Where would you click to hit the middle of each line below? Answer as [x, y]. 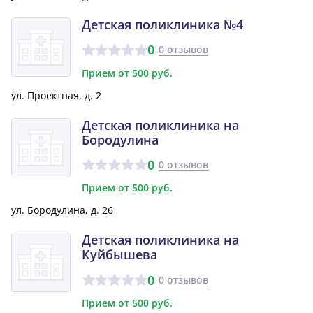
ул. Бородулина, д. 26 [62, 210]
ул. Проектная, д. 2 [56, 95]
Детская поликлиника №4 [162, 24]
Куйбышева [119, 255]
